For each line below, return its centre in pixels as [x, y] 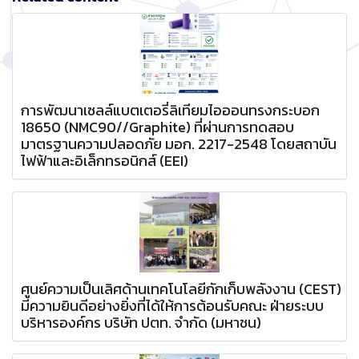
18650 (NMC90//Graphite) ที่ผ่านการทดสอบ [157, 127]
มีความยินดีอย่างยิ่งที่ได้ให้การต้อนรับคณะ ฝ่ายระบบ [172, 305]
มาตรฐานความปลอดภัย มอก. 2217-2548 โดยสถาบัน [179, 143]
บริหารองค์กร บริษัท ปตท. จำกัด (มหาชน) [141, 322]
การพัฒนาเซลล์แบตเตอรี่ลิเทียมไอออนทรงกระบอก [170, 110]
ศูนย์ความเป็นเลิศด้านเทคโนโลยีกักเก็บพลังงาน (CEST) [181, 288]
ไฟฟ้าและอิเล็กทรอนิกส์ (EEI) [105, 160]
